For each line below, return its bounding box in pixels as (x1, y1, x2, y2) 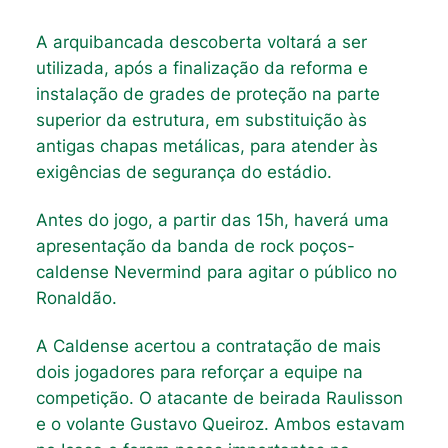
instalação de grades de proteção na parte (35, 83, 380, 104)
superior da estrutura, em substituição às (35, 109, 367, 130)
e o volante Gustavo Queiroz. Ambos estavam (35, 414, 405, 435)
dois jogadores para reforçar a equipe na (35, 362, 363, 383)
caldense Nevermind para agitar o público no (35, 261, 397, 282)
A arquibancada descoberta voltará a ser (35, 31, 367, 52)
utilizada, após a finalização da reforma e (35, 57, 368, 78)
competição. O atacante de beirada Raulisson (35, 388, 403, 409)
